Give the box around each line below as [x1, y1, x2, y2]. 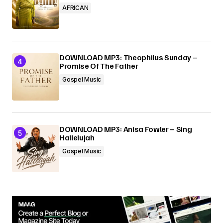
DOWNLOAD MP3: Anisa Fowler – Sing [59, 124, 192, 134]
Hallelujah [59, 132, 95, 142]
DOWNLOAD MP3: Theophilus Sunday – [59, 52, 198, 62]
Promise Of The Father [59, 61, 138, 71]
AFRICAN [62, 4, 89, 11]
